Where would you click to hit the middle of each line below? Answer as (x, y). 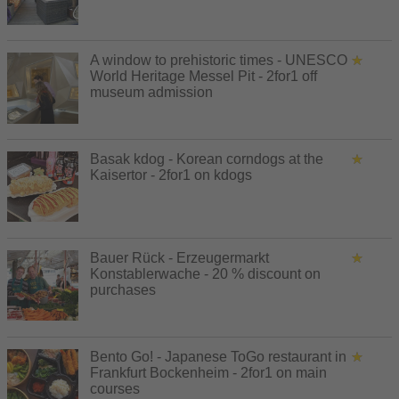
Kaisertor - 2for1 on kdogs (171, 175)
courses (115, 388)
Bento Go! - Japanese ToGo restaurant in (218, 356)
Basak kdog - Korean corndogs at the (207, 159)
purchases (123, 289)
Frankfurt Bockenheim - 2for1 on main (208, 372)
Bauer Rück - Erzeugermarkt (179, 257)
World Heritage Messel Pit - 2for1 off (204, 76)
